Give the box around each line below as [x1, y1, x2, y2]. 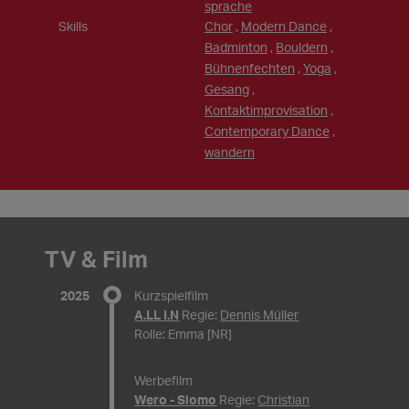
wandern [204, 144, 255, 160]
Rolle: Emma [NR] [134, 326, 233, 341]
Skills [58, 18, 89, 34]
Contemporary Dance [204, 123, 330, 139]
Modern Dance [240, 18, 327, 34]
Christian [257, 392, 310, 407]
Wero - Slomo [134, 392, 217, 407]
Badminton [204, 39, 267, 55]
